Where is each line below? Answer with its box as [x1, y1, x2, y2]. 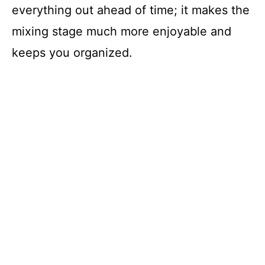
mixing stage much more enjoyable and [12, 24, 231, 38]
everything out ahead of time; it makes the [12, 2, 250, 17]
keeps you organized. [12, 45, 132, 60]
